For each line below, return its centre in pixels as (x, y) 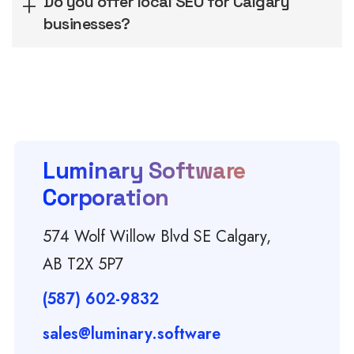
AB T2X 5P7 (83, 265)
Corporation (106, 198)
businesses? (87, 24)
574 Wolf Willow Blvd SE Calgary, (157, 237)
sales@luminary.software (132, 334)
